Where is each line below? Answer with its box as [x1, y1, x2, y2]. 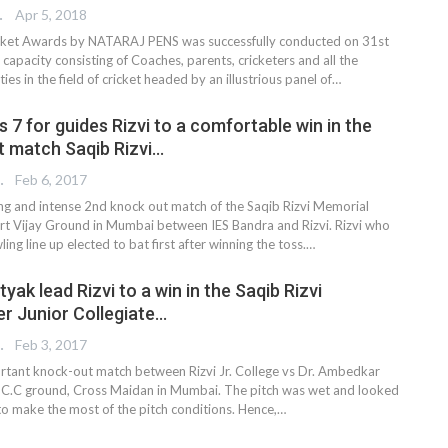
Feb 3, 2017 [15, 336, 87, 354]
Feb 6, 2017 [15, 171, 87, 189]
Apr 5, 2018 [15, 6, 87, 24]
